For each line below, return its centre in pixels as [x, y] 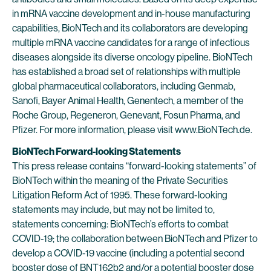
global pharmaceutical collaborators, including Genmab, [124, 86]
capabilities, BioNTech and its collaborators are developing [130, 28]
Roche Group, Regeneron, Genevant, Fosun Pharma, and [126, 115]
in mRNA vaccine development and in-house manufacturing [131, 14]
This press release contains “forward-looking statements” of [134, 166]
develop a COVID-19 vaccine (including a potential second [128, 253]
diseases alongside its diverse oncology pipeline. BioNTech [132, 57]
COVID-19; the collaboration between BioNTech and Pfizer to [135, 239]
